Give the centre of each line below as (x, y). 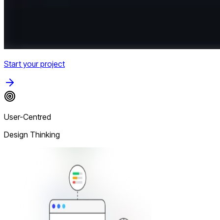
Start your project (34, 64)
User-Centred (27, 117)
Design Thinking (32, 134)
